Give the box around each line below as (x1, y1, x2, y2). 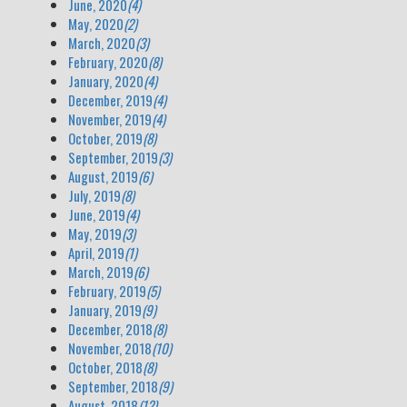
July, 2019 (68, 185, 121, 205)
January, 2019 (68, 300, 142, 320)
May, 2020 (68, 14, 124, 34)
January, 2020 (68, 71, 144, 91)
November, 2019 (68, 109, 152, 129)
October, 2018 (68, 357, 143, 377)
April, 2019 (68, 243, 124, 263)
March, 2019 (68, 262, 134, 282)
